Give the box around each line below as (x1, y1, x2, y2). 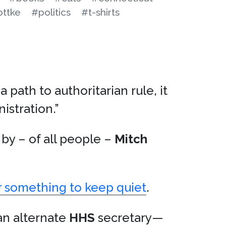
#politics (31, 7, 71, 18)
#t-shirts (81, 7, 120, 18)
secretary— (95, 210, 163, 225)
